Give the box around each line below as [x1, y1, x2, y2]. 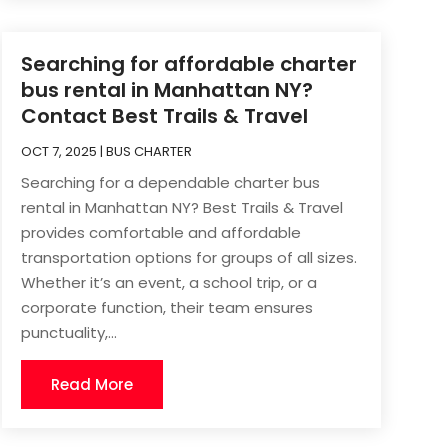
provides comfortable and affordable [20, 222, 301, 244]
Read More [50, 374, 133, 396]
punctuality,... [20, 322, 117, 344]
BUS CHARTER [105, 142, 192, 162]
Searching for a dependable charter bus [20, 172, 320, 194]
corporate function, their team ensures [20, 297, 313, 319]
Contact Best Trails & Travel [20, 102, 308, 131]
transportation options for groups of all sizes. [20, 247, 357, 269]
